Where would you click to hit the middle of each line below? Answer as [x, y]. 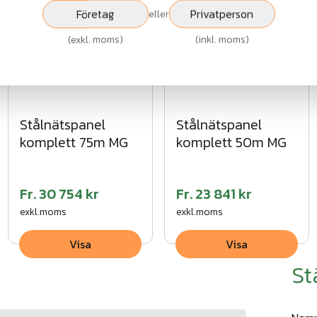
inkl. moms [221, 40]
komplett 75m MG [74, 142]
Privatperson [222, 14]
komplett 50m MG [231, 142]
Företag [95, 14]
